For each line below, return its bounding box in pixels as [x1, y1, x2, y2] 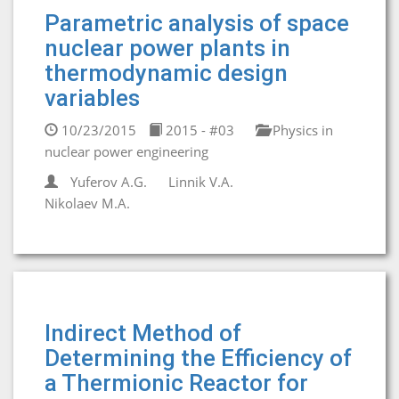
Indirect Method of [45, 320, 241, 346]
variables [45, 85, 140, 111]
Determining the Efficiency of [45, 345, 352, 371]
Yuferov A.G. [70, 173, 147, 191]
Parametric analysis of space [45, 10, 349, 37]
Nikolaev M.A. [45, 194, 130, 212]
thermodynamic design [45, 60, 288, 86]
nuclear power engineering [45, 142, 208, 160]
